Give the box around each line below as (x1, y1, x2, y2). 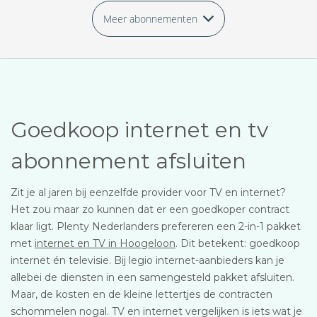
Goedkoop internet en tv (11, 117, 268, 143)
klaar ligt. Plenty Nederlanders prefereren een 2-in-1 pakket (11, 220, 301, 233)
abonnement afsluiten (11, 148, 246, 174)
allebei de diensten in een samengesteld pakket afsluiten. (11, 271, 294, 284)
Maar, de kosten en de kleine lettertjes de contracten (11, 288, 272, 301)
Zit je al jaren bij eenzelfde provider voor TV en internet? (11, 186, 286, 199)
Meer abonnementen (103, 12, 198, 25)
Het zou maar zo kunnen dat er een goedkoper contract (11, 203, 289, 216)
